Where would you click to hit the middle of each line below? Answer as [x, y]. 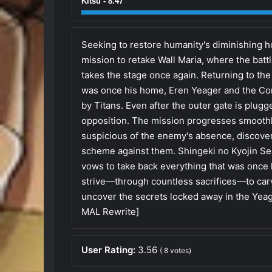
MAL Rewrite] [110, 211]
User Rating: [110, 250]
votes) [180, 250]
